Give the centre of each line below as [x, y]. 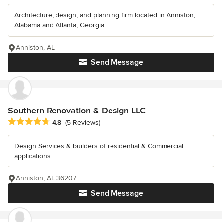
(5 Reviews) [83, 123]
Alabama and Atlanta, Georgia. [60, 25]
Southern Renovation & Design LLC [77, 110]
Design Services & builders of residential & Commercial [99, 146]
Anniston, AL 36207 [46, 178]
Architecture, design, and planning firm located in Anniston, [105, 15]
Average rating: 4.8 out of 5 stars [64, 122]
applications [32, 156]
